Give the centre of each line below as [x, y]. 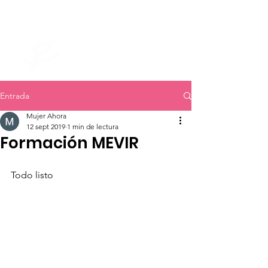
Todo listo [32, 175]
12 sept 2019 [46, 127]
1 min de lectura [93, 127]
